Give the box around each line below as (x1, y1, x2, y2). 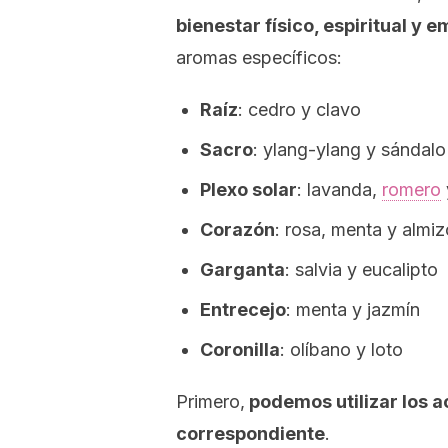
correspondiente (176, 423, 325, 444)
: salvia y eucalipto (285, 259, 438, 280)
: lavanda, (297, 179, 382, 200)
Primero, (176, 391, 245, 412)
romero (382, 179, 441, 200)
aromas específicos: (176, 47, 342, 68)
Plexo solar (200, 179, 297, 200)
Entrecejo (200, 299, 286, 320)
